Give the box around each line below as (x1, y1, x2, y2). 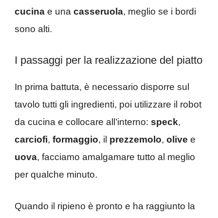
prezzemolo (109, 134, 162, 145)
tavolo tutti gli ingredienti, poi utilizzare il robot (15, 99, 201, 110)
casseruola (73, 6, 123, 17)
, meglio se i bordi (123, 6, 196, 17)
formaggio (53, 134, 98, 145)
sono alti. (15, 23, 52, 34)
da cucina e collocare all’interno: (15, 117, 151, 127)
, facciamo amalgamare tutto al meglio (37, 152, 195, 163)
